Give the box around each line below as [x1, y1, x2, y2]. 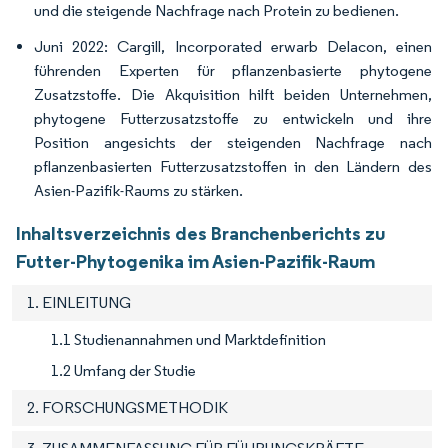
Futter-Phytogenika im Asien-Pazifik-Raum [16, 248, 375, 273]
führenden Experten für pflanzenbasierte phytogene [34, 60, 432, 80]
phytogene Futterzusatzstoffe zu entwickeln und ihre [34, 108, 432, 128]
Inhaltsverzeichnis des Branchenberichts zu [16, 220, 385, 245]
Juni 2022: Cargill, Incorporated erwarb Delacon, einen [34, 36, 432, 56]
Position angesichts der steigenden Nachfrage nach [34, 132, 432, 152]
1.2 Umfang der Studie [51, 360, 196, 380]
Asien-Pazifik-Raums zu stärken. [34, 180, 243, 200]
